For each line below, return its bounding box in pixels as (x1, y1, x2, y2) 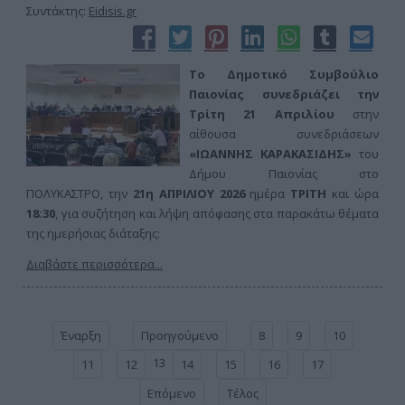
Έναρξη (60, 327, 101, 344)
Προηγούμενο (140, 327, 219, 344)
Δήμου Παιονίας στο (189, 165, 379, 182)
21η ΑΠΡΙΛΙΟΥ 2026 (132, 185, 245, 202)
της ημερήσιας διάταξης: (26, 225, 160, 241)
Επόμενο (146, 385, 196, 401)
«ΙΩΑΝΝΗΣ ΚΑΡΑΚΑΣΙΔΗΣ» (189, 146, 352, 162)
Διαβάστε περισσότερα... (26, 256, 163, 272)
